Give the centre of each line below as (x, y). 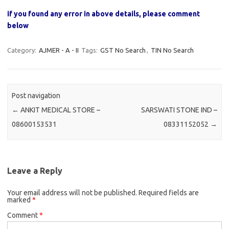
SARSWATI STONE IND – (179, 110)
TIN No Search (172, 50)
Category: (22, 50)
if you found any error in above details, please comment (104, 14)
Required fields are (169, 192)
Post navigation (36, 96)
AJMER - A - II (59, 50)
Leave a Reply (35, 170)
